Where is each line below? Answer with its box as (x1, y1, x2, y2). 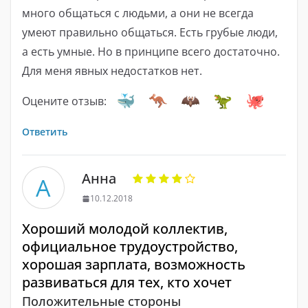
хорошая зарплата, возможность (22, 255, 245, 274)
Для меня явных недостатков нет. (22, 63, 202, 79)
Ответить (22, 125, 67, 139)
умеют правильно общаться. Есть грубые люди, (22, 25, 278, 41)
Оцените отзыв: (22, 93, 107, 109)
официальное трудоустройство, (22, 237, 238, 256)
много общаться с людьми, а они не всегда (22, 5, 254, 21)
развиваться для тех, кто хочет (22, 273, 232, 292)
